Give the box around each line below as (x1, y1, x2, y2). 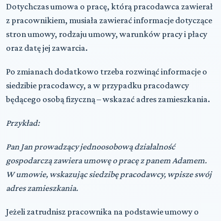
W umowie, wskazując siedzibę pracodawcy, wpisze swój (6, 169, 212, 179)
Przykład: (6, 117, 39, 128)
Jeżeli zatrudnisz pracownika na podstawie (6, 206, 165, 217)
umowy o (165, 206, 199, 217)
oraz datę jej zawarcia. (6, 42, 88, 53)
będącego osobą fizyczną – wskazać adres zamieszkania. (6, 94, 210, 104)
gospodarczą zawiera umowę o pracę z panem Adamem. (6, 155, 207, 165)
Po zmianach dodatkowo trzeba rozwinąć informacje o (6, 66, 207, 76)
